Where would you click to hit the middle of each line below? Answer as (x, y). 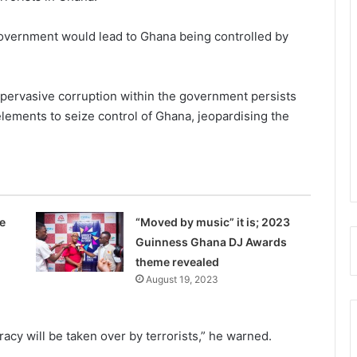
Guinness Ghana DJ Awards (211, 242)
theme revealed (177, 262)
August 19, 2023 (182, 280)
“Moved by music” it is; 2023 (212, 222)
